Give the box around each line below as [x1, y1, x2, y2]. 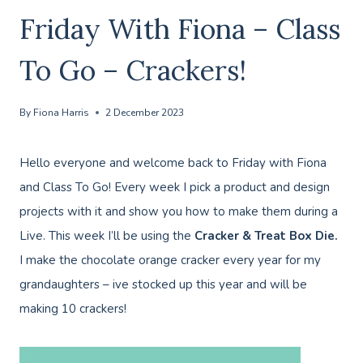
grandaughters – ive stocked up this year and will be [19, 276, 307, 293]
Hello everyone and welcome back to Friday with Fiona [19, 155, 327, 172]
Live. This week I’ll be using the [19, 228, 191, 245]
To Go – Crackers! [19, 53, 246, 88]
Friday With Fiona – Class [19, 11, 340, 47]
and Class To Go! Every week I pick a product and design [19, 179, 330, 196]
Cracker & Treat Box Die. [191, 228, 338, 245]
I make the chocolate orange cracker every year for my [19, 252, 321, 269]
